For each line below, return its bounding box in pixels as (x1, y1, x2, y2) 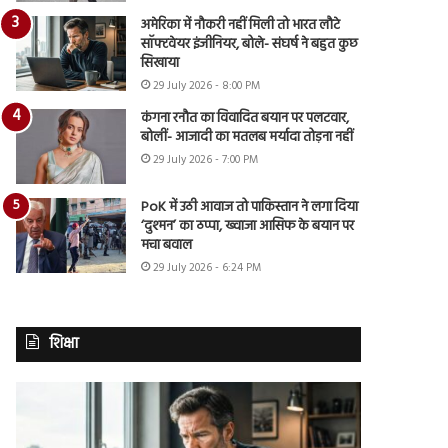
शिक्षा (49, 331, 80, 356)
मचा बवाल (141, 233, 193, 257)
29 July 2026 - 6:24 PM (153, 258, 262, 277)
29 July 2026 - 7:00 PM (153, 150, 259, 169)
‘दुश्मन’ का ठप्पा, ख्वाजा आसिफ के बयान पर (141, 214, 355, 238)
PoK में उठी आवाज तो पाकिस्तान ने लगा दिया (141, 195, 359, 219)
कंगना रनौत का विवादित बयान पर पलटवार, (141, 106, 350, 130)
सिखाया (141, 51, 180, 75)
